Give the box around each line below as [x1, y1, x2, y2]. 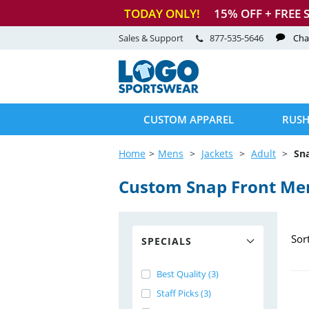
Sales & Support [119, 32, 186, 44]
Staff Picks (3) [157, 287, 211, 299]
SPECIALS [141, 235, 192, 248]
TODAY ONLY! [124, 5, 200, 21]
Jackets [201, 147, 233, 160]
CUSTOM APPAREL [143, 112, 234, 126]
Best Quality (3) [157, 268, 219, 280]
